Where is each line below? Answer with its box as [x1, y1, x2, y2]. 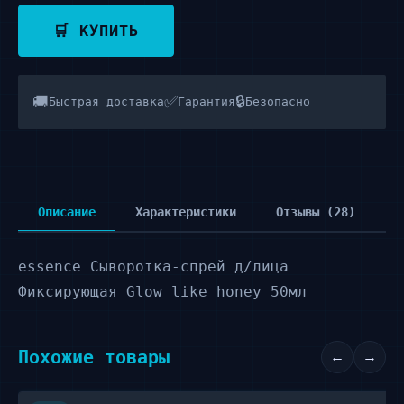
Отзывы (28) [276, 205, 355, 219]
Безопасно [245, 95, 310, 108]
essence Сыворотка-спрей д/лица [18, 258, 289, 275]
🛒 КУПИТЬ [53, 22, 139, 40]
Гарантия [178, 95, 235, 108]
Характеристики [135, 205, 236, 219]
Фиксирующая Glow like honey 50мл [18, 283, 307, 300]
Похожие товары [18, 346, 170, 368]
